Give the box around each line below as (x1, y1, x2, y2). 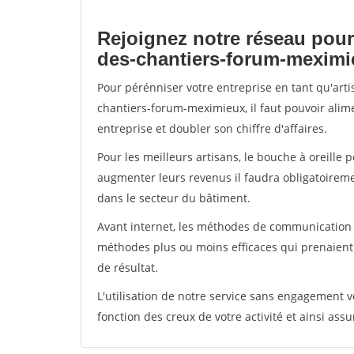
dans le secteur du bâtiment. (97, 190, 250, 205)
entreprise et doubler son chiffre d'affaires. (97, 121, 327, 136)
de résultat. (97, 260, 158, 275)
